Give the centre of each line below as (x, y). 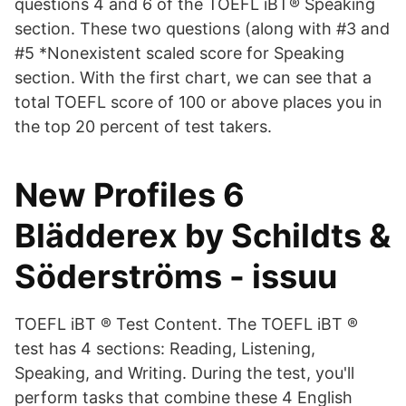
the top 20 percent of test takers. (143, 126)
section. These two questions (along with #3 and (202, 29)
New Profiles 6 (130, 195)
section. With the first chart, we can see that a (193, 77)
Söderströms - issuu (176, 276)
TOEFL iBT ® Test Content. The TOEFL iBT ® (186, 324)
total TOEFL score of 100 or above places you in (198, 102)
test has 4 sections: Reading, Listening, (165, 348)
